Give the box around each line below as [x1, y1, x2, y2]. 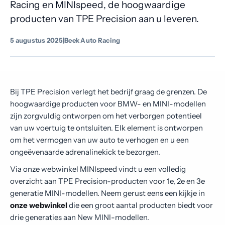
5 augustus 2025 [10, 36, 63, 44]
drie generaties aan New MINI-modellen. [10, 212, 149, 222]
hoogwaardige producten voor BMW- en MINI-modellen [10, 99, 206, 108]
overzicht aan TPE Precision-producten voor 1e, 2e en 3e [10, 176, 205, 186]
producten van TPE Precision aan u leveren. [10, 13, 199, 25]
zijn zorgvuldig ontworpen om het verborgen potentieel [10, 111, 202, 121]
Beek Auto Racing [64, 36, 121, 44]
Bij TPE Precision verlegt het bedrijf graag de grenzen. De [10, 87, 207, 96]
